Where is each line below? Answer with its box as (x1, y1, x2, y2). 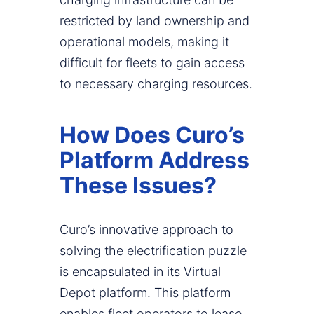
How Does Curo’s (60, 121, 245, 149)
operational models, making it (60, 34, 229, 50)
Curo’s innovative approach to (60, 222, 233, 238)
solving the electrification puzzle (60, 243, 247, 259)
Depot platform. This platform (60, 285, 231, 301)
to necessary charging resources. (60, 76, 252, 92)
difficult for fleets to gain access (60, 55, 245, 71)
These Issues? (60, 172, 217, 200)
